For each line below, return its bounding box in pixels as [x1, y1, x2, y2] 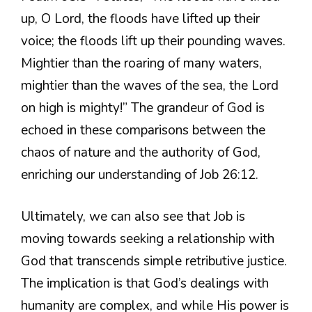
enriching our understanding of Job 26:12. [21, 165, 258, 184]
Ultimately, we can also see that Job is [21, 208, 245, 226]
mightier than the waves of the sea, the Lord [21, 76, 279, 95]
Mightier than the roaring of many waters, [21, 54, 262, 72]
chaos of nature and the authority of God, [21, 143, 260, 162]
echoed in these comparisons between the [21, 120, 265, 139]
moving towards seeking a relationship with [21, 230, 274, 249]
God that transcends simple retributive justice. [21, 252, 287, 271]
